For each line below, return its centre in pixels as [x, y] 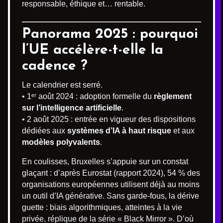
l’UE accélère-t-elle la [93, 50]
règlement [173, 96]
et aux [183, 130]
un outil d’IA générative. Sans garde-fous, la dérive [111, 196]
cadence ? [55, 66]
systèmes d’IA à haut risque [119, 130]
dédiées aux [45, 130]
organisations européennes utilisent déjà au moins [111, 184]
